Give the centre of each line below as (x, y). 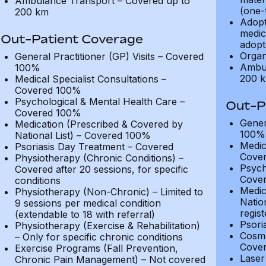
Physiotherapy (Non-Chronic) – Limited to (109, 192)
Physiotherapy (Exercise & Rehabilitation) (107, 226)
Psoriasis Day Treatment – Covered (94, 147)
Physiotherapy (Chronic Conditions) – (99, 158)
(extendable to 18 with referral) (85, 214)
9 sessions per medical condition (88, 203)
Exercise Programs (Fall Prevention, (96, 248)
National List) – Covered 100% (83, 135)
